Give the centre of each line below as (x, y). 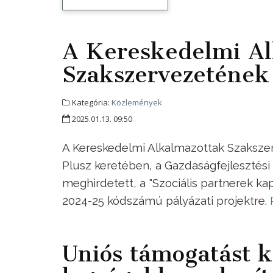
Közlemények (137, 103)
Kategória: (91, 103)
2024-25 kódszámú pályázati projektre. (166, 201)
